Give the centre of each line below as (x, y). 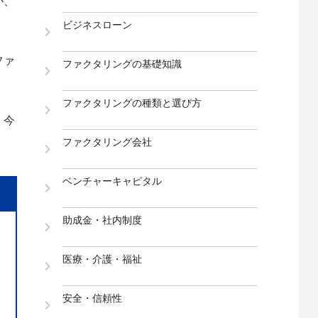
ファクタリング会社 (108, 142)
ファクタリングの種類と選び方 (132, 103)
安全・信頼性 (93, 298)
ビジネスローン (98, 25)
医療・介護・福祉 (103, 259)
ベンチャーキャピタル (113, 181)
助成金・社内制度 (103, 220)
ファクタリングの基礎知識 (122, 64)
